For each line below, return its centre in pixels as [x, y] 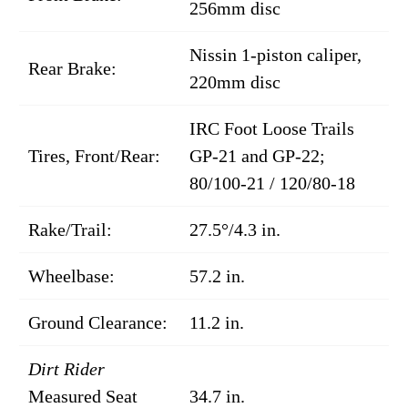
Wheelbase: [71, 276]
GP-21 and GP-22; [257, 156]
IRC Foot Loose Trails [272, 129]
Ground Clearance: [98, 323]
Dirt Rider [66, 369]
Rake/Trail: [70, 230]
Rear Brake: [72, 69]
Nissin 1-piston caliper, [275, 55]
